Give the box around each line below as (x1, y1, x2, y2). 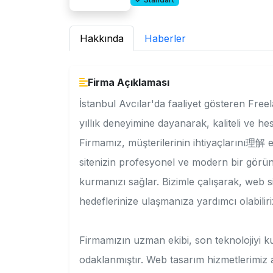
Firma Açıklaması (88, 76, 169, 88)
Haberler (144, 32, 186, 44)
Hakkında (80, 32, 124, 44)
